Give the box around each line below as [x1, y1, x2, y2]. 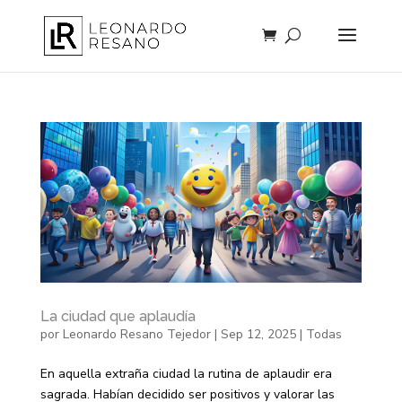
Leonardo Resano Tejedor [62, 326, 211, 344]
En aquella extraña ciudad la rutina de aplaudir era [39, 365, 332, 383]
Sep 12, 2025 [220, 326, 296, 344]
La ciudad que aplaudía [39, 308, 196, 326]
